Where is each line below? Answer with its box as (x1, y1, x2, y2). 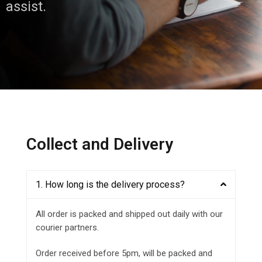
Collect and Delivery (26, 134, 173, 154)
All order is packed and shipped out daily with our (36, 209, 223, 220)
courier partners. (36, 222, 99, 233)
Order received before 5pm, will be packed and (36, 248, 212, 259)
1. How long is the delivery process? (36, 179, 185, 191)
